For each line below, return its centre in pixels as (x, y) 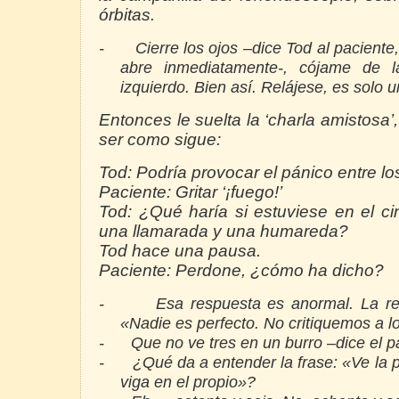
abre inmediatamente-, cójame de (256, 68)
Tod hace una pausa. (180, 251)
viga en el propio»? (188, 382)
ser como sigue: (160, 140)
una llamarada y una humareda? (224, 232)
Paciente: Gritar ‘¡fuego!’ (191, 192)
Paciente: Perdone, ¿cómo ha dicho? (241, 271)
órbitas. (127, 15)
